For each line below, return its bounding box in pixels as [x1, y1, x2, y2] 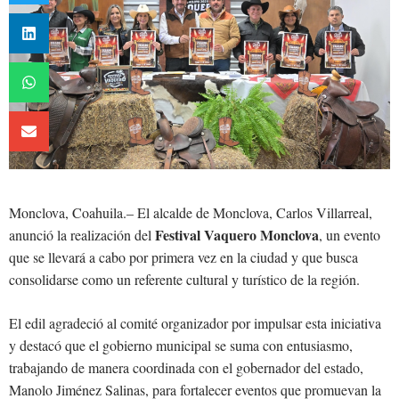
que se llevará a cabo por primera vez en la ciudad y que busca [9, 247, 358, 266]
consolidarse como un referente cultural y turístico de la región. [9, 269, 360, 289]
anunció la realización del [9, 224, 155, 244]
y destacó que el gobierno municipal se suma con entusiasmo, [9, 335, 353, 354]
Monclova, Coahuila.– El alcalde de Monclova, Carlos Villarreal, [9, 202, 372, 222]
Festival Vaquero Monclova [155, 224, 319, 245]
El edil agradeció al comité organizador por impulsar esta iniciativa [9, 313, 381, 332]
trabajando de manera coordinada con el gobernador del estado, [9, 357, 363, 377]
